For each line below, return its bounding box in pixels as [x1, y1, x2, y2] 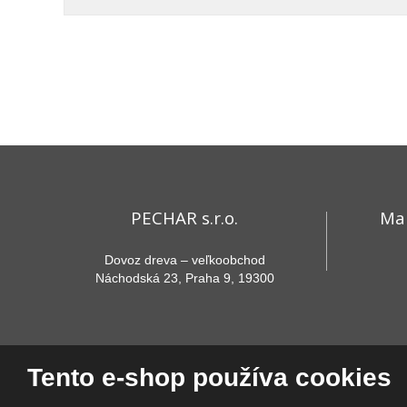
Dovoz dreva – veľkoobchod [104, 252, 265, 267]
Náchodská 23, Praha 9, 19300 [94, 270, 274, 285]
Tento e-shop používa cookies [27, 363, 392, 392]
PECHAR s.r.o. [131, 205, 239, 229]
